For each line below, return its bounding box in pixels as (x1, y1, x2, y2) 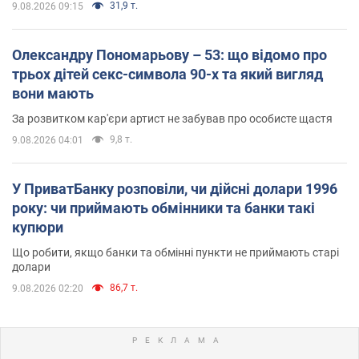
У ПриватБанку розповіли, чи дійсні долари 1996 (12, 180, 337, 198)
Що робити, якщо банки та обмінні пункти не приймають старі (12, 246, 339, 260)
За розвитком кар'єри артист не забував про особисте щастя (12, 112, 333, 126)
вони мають (12, 85, 94, 103)
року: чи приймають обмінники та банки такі (12, 200, 315, 217)
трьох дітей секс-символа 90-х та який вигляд (12, 66, 323, 83)
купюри (12, 219, 63, 236)
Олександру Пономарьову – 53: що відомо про (12, 46, 327, 64)
